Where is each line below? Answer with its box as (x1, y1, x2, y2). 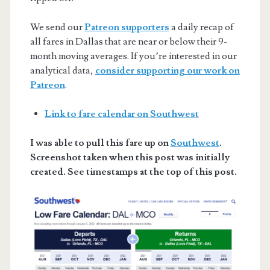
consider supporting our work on (95, 64, 240, 77)
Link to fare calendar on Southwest (44, 107, 199, 120)
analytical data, (30, 64, 95, 77)
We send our (30, 20, 84, 33)
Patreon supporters (84, 20, 169, 33)
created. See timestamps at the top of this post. (30, 165, 237, 178)
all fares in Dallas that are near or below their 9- (30, 35, 227, 48)
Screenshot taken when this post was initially (30, 151, 230, 163)
